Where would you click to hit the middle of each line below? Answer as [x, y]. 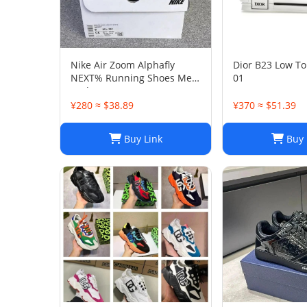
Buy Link [142, 139]
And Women [99, 91]
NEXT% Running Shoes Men [134, 78]
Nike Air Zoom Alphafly [123, 65]
